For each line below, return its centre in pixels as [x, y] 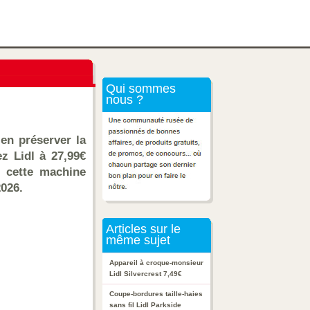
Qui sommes [139, 89]
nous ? [123, 100]
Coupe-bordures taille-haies [156, 294]
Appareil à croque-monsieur [156, 263]
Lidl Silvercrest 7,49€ [146, 274]
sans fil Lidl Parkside [145, 305]
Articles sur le [142, 229]
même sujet [136, 240]
